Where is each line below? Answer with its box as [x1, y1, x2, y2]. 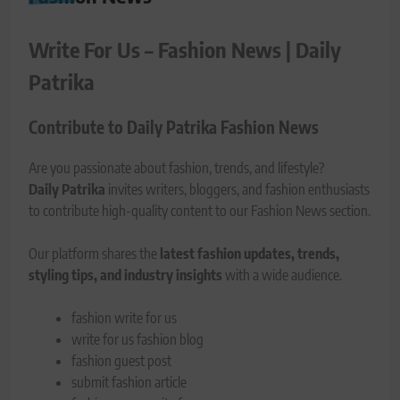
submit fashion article [71, 373, 187, 392]
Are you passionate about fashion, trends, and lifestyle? [29, 159, 324, 178]
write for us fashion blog [71, 330, 204, 349]
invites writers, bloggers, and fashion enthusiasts [105, 180, 370, 199]
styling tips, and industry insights [29, 266, 222, 285]
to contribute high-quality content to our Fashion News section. [29, 202, 371, 221]
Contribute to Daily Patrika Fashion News [29, 117, 319, 138]
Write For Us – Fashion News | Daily [29, 36, 341, 63]
